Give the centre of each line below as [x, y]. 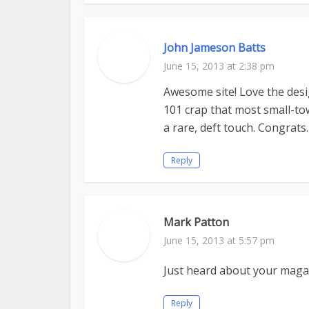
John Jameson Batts [215, 48]
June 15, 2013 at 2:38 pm [219, 66]
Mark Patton [196, 222]
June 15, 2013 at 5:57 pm [219, 240]
